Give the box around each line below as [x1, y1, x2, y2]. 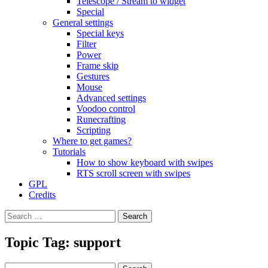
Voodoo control [77, 103, 135, 114]
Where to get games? [53, 136, 132, 146]
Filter [77, 39, 96, 49]
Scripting [77, 125, 111, 135]
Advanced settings [77, 93, 146, 103]
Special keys [77, 28, 124, 38]
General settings [53, 17, 113, 28]
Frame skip [77, 60, 118, 71]
